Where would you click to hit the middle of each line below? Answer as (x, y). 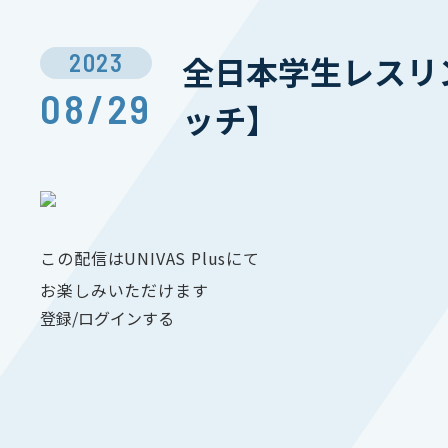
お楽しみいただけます (124, 290)
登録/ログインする (107, 318)
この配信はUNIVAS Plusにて (150, 258)
